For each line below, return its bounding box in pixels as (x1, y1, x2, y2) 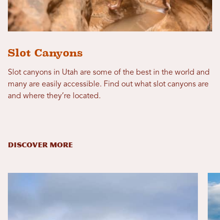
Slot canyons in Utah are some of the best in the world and (8, 68, 210, 77)
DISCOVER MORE (8, 140, 73, 149)
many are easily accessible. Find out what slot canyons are (8, 80, 209, 88)
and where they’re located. (8, 92, 101, 100)
